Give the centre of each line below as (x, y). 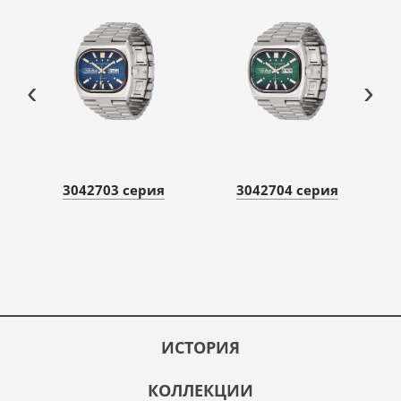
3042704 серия (287, 189)
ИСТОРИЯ (200, 347)
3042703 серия (114, 189)
